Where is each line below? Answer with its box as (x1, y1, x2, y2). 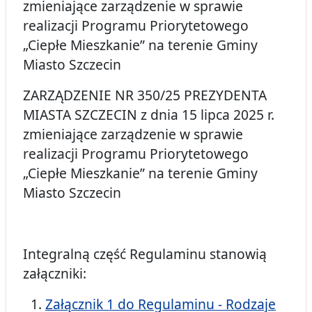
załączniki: (23, 264, 86, 283)
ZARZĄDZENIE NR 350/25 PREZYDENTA (23, 86, 267, 105)
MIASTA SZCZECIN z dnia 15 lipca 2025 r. (23, 105, 274, 125)
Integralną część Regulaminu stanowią (23, 244, 267, 264)
